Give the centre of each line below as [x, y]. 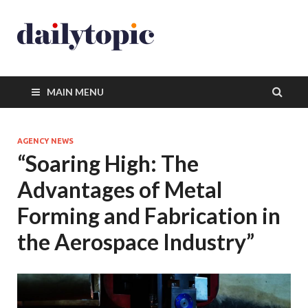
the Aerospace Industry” [136, 242]
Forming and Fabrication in [149, 216]
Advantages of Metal [120, 189]
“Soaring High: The [108, 163]
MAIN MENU [75, 92]
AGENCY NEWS [45, 141]
